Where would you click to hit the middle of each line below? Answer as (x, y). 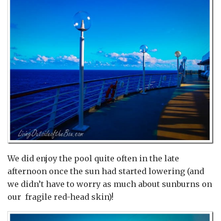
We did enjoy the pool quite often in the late (93, 159)
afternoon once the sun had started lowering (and (106, 171)
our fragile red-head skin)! (60, 197)
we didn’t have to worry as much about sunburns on (110, 184)
